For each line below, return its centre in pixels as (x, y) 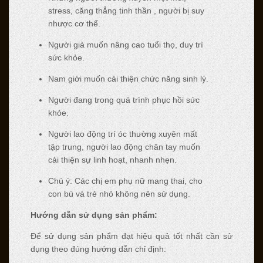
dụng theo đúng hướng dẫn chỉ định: (98, 249)
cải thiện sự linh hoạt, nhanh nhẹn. (112, 159)
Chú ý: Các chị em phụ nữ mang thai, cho (125, 181)
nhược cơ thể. (74, 23)
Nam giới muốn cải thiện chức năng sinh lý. (128, 78)
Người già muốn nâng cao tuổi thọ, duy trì (125, 44)
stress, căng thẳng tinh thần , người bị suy (126, 10)
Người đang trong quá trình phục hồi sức (124, 100)
